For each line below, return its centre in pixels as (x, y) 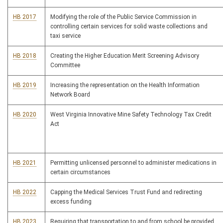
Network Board (70, 95)
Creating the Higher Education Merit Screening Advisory (125, 56)
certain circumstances (80, 172)
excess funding (71, 202)
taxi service (65, 36)
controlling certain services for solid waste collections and (129, 26)
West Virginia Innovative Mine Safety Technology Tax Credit (131, 114)
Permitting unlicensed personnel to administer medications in (133, 163)
